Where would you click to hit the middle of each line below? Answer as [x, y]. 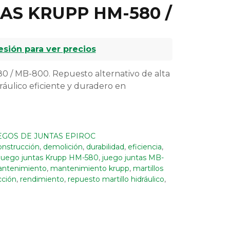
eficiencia [145, 147]
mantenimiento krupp [90, 169]
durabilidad [105, 147]
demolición [63, 147]
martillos [148, 169]
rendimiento [42, 179]
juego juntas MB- [133, 158]
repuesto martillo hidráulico [116, 179]
